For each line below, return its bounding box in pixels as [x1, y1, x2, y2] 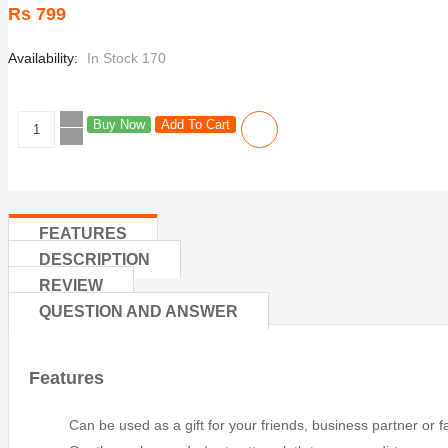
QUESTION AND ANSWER [39, 302, 238, 320]
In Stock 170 [87, 49, 166, 66]
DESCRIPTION [39, 250, 150, 268]
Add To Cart [161, 116, 230, 132]
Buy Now [93, 116, 145, 132]
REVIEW [39, 276, 103, 294]
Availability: [8, 49, 78, 66]
